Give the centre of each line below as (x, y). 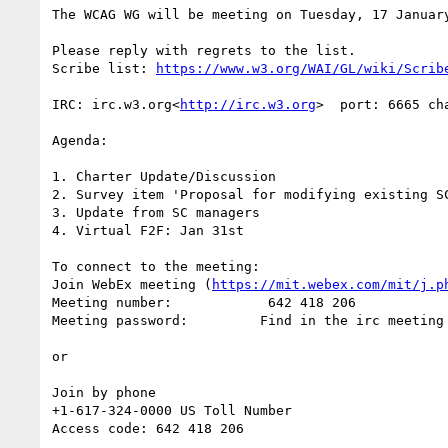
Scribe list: (104, 68)
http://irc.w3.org (248, 104)
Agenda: (80, 140)
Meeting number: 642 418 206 (204, 302)
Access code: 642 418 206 (148, 428)
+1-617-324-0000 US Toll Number (172, 410)
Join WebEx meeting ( (132, 284)
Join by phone (104, 392)
